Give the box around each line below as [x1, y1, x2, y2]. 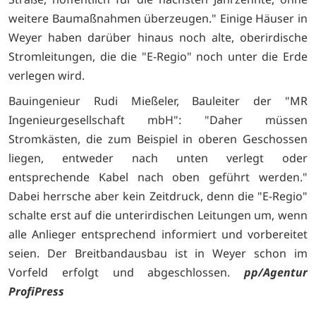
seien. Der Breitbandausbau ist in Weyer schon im [8, 245, 308, 262]
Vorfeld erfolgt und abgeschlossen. [8, 265, 244, 281]
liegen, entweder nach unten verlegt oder [8, 150, 308, 166]
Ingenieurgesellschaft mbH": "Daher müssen [8, 112, 308, 128]
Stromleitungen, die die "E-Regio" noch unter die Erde [8, 48, 308, 64]
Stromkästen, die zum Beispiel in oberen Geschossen [8, 131, 308, 147]
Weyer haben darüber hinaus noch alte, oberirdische [8, 29, 308, 45]
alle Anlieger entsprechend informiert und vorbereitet [8, 226, 308, 243]
